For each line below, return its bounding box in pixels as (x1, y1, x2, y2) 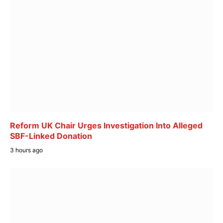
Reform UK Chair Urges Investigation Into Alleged (10, 120, 203, 131)
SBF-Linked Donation (10, 131, 92, 141)
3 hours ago (10, 146, 43, 154)
